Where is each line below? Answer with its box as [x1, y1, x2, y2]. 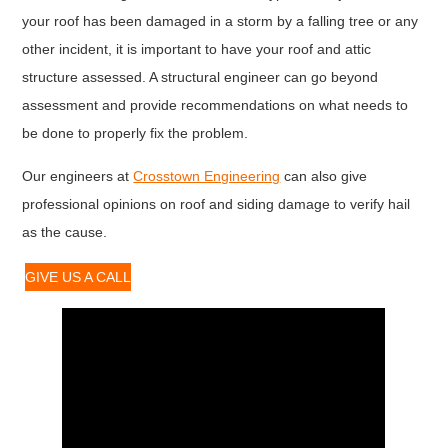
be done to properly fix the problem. [22, 125, 253, 142]
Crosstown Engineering [133, 167, 281, 184]
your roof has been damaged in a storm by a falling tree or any [22, 13, 419, 30]
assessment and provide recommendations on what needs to [22, 97, 409, 114]
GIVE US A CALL [25, 268, 132, 285]
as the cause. [22, 223, 108, 240]
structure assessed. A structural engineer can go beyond [22, 69, 379, 86]
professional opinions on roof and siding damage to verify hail [22, 195, 411, 212]
